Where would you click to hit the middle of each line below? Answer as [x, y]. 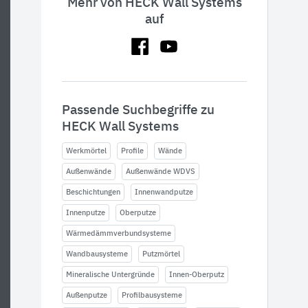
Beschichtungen [93, 192]
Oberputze [138, 213]
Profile [132, 151]
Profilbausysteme [152, 295]
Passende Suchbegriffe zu [138, 110]
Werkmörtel [86, 151]
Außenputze [87, 295]
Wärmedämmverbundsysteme [119, 233]
